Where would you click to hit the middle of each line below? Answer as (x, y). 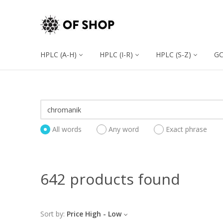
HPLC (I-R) (116, 55)
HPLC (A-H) (58, 55)
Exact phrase (186, 129)
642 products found (110, 179)
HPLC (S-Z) (173, 55)
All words (67, 129)
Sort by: (53, 214)
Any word (124, 129)
